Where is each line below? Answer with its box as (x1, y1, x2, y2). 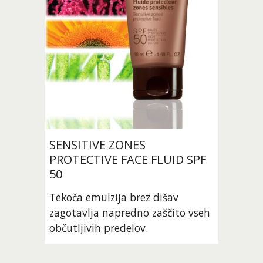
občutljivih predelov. (49, 221, 149, 235)
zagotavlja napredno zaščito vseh (49, 205, 211, 220)
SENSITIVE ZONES (49, 137, 146, 153)
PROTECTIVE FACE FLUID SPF (49, 151, 207, 168)
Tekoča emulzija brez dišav (49, 190, 179, 205)
